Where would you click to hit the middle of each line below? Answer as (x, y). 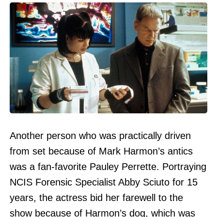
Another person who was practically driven (100, 136)
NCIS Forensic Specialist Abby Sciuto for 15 (104, 182)
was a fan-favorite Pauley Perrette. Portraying (108, 167)
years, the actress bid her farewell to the (96, 198)
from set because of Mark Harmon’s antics (101, 151)
